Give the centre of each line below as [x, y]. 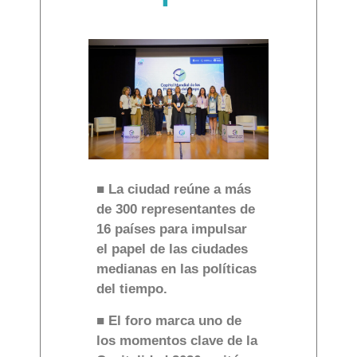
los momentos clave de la [177, 340]
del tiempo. [132, 288]
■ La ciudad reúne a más [174, 189]
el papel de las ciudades [172, 249]
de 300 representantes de [176, 209]
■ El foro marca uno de [169, 320]
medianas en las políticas [177, 269]
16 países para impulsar [172, 229]
